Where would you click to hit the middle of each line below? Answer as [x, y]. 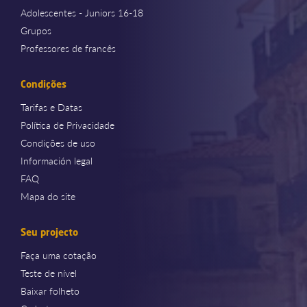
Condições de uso [58, 142]
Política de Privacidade [67, 124]
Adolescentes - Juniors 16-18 [82, 12]
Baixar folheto [50, 290]
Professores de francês [68, 48]
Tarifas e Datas [51, 107]
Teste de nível [49, 272]
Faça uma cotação [59, 255]
